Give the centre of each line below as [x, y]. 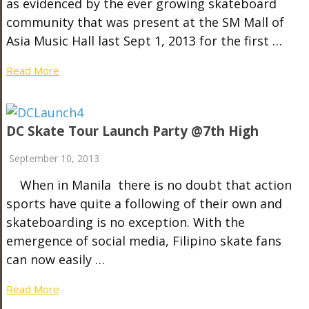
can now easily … [55, 259]
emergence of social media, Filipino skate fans [143, 241]
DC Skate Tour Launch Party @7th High [132, 131]
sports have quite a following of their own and [144, 203]
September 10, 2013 [54, 158]
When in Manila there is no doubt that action [149, 185]
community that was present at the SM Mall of [145, 22]
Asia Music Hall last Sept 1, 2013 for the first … [144, 41]
